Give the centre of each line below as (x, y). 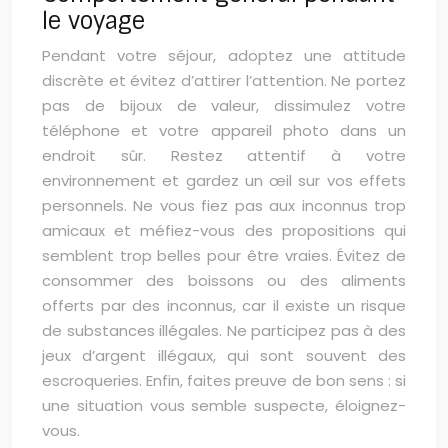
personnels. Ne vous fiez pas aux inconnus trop (224, 205)
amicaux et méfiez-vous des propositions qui (224, 230)
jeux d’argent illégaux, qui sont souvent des (224, 355)
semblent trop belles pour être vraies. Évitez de (224, 255)
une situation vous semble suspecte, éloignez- (224, 405)
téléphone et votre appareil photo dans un (224, 130)
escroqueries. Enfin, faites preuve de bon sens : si (224, 380)
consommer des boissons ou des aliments (224, 280)
